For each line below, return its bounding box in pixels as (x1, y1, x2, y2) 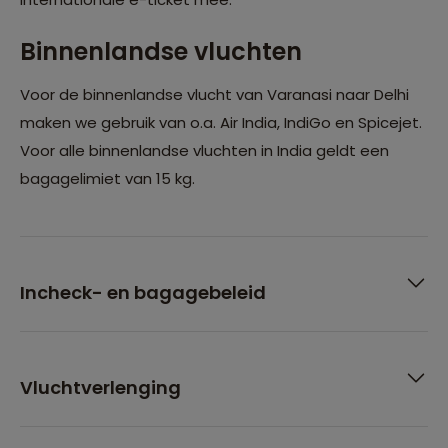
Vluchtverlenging (20, 374, 181, 400)
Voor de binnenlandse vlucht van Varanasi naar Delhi (20, 83, 409, 105)
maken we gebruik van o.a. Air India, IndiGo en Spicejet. (20, 111, 422, 133)
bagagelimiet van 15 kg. (20, 167, 195, 189)
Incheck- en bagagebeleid (20, 279, 266, 305)
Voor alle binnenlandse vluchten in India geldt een (20, 139, 389, 161)
